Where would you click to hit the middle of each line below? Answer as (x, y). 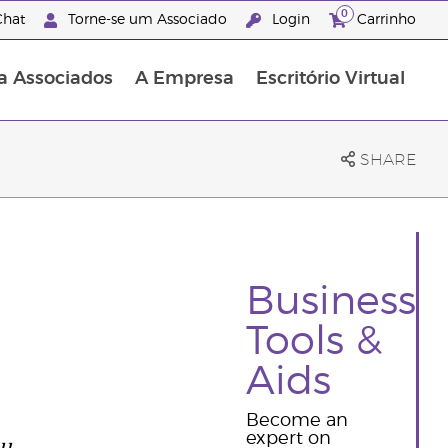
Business (330, 302)
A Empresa (184, 79)
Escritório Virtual (330, 79)
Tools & (313, 342)
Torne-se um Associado (147, 19)
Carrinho (384, 19)
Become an (296, 421)
